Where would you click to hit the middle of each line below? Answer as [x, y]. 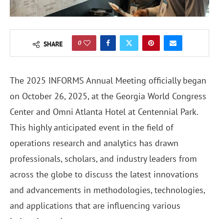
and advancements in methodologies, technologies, [107, 190]
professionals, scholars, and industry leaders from [103, 159]
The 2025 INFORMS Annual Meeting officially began [108, 81]
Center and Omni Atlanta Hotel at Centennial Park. [104, 112]
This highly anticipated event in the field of [92, 128]
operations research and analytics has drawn [94, 143]
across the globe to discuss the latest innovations [104, 175]
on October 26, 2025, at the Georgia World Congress [108, 96]
